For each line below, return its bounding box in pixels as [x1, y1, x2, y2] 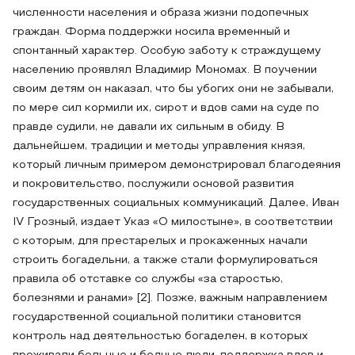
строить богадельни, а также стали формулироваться [13, 255, 318, 265]
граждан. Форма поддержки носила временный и [13, 27, 290, 37]
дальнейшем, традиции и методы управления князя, [13, 141, 305, 151]
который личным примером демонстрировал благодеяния [13, 160, 341, 170]
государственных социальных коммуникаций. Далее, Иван [13, 198, 339, 208]
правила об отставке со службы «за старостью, [13, 274, 283, 284]
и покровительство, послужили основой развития [13, 179, 294, 189]
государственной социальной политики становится [13, 312, 301, 323]
